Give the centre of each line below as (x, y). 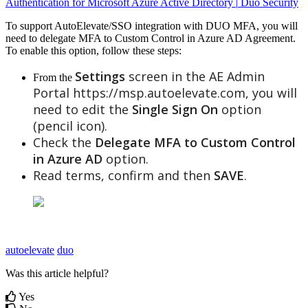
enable (34, 50)
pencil (55, 125)
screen (148, 76)
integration (158, 25)
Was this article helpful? (57, 273)
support (36, 25)
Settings (100, 76)
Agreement (269, 38)
